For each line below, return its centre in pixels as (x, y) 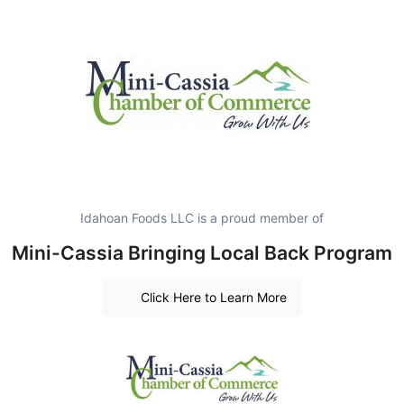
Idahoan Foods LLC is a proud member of (202, 217)
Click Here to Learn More (213, 298)
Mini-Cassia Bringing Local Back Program (202, 252)
